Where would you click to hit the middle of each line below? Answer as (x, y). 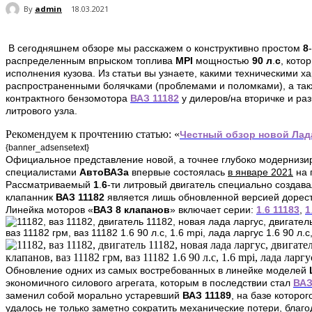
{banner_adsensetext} (47, 148)
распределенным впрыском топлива (91, 61)
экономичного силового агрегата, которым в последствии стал (149, 283)
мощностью (221, 61)
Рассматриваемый (49, 185)
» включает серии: (213, 210)
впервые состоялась (178, 172)
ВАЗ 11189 (207, 296)
